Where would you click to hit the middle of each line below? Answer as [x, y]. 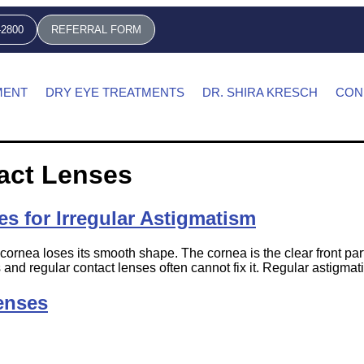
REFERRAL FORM [96, 30]
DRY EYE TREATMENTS [115, 92]
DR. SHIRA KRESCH [260, 92]
